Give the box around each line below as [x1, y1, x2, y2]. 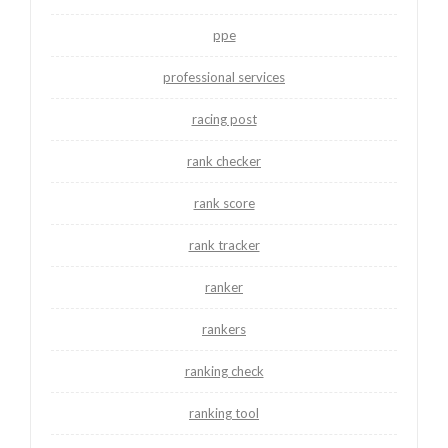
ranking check [184, 362, 264, 379]
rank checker [187, 152, 261, 169]
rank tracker [188, 236, 260, 253]
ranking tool [189, 404, 259, 421]
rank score [193, 194, 255, 211]
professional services [163, 68, 285, 85]
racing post [191, 110, 257, 127]
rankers [202, 320, 246, 337]
